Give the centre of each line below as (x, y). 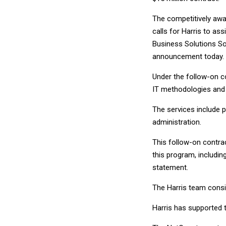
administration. (177, 122)
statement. (170, 167)
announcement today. (188, 56)
